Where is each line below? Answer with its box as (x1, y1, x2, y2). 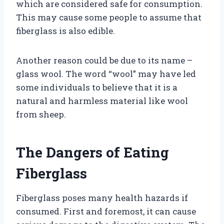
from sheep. (16, 108, 66, 120)
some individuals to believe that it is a (16, 81, 177, 93)
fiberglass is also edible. (16, 24, 115, 36)
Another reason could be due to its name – (16, 54, 192, 66)
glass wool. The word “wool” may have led (16, 67, 196, 79)
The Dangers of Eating (16, 142, 169, 161)
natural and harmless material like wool (16, 94, 188, 106)
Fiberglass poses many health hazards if (16, 191, 188, 203)
